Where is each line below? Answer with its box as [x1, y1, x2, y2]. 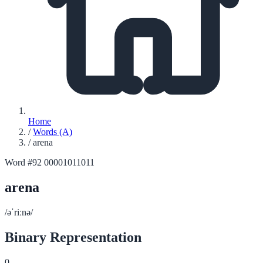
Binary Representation [5, 229, 141, 245]
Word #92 [5, 157, 42, 167]
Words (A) [33, 127, 72, 137]
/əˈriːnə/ [5, 207, 33, 217]
